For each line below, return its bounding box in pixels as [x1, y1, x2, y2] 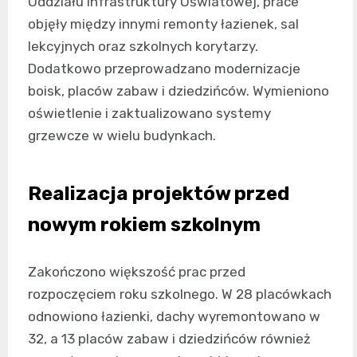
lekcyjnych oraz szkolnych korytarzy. [28, 38, 258, 54]
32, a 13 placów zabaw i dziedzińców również [28, 331, 311, 347]
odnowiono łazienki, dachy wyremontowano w [28, 308, 320, 324]
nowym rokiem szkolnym [28, 214, 261, 236]
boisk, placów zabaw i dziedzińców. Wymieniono [28, 83, 329, 99]
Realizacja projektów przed [28, 182, 289, 205]
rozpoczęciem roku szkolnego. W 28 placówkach [28, 286, 331, 302]
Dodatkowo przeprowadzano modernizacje [28, 61, 300, 76]
